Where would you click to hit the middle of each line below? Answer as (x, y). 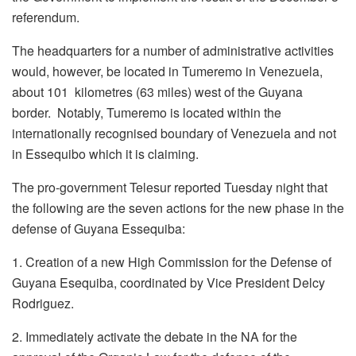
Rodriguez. (43, 303)
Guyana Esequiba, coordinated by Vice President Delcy (168, 282)
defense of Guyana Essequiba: (99, 228)
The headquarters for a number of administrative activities (173, 50)
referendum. (46, 17)
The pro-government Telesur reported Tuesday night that (170, 187)
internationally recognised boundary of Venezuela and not (174, 133)
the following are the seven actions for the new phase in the (178, 208)
